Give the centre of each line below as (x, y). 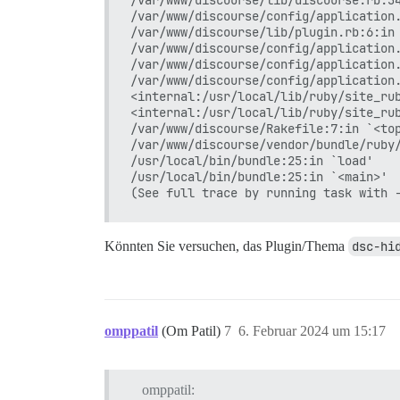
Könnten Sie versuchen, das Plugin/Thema (226, 246)
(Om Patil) (193, 330)
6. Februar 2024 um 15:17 (312, 330)
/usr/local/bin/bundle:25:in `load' (252, 160)
